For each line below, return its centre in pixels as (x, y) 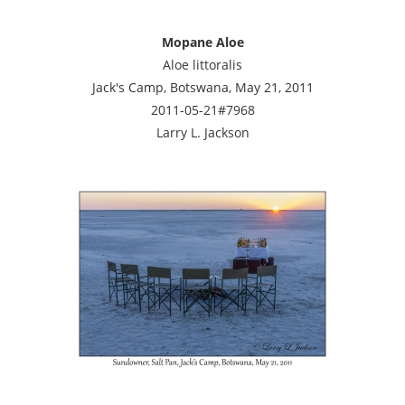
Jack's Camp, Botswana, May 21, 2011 (202, 87)
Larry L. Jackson (202, 132)
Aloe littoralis (202, 64)
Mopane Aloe (202, 42)
